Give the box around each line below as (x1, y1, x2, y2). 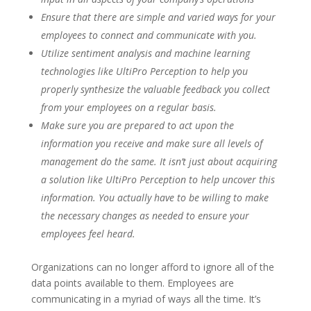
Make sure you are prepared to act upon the (40, 119, 234, 132)
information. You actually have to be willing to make (40, 191, 269, 204)
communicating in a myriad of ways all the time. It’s (31, 292, 261, 305)
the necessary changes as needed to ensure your (40, 209, 249, 222)
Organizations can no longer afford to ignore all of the (31, 260, 274, 274)
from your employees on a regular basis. (40, 101, 217, 114)
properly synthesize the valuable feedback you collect (40, 83, 270, 96)
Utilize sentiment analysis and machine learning (40, 47, 250, 60)
